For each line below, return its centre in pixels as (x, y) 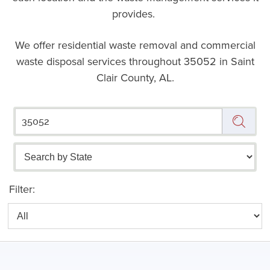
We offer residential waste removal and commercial (135, 45)
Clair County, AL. (135, 77)
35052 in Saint (219, 61)
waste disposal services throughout (100, 61)
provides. (135, 13)
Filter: (22, 189)
